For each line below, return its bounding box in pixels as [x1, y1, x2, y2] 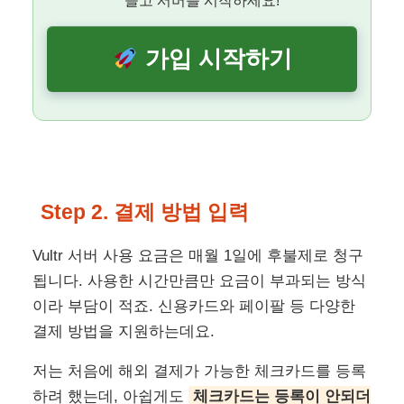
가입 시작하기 [138, 46, 292, 72]
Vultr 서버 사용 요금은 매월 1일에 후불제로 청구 [32, 247, 364, 265]
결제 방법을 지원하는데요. [32, 323, 216, 341]
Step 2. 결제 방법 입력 [41, 200, 250, 225]
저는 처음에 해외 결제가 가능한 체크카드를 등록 [32, 363, 367, 381]
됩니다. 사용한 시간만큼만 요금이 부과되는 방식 [32, 272, 367, 290]
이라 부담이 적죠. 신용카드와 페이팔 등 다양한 [32, 298, 356, 316]
